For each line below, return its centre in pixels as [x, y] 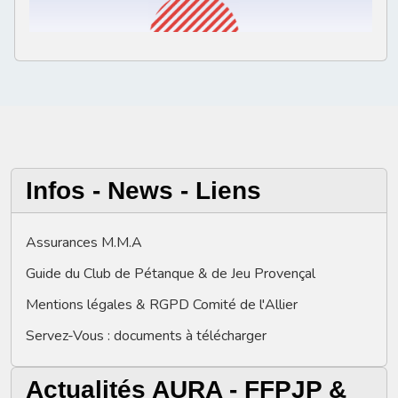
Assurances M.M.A [84, 243]
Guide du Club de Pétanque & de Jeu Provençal [171, 274]
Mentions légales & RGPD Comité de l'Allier [162, 305]
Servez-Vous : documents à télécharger [146, 336]
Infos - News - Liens [143, 191]
